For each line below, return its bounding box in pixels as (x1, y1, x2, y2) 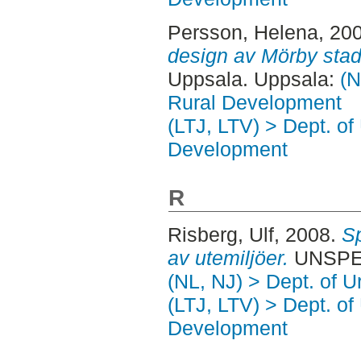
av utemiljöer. (167, 246, 288, 269)
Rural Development (167, 90, 342, 114)
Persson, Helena (167, 20, 318, 44)
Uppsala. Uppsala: (167, 67, 340, 90)
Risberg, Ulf (167, 222, 274, 246)
